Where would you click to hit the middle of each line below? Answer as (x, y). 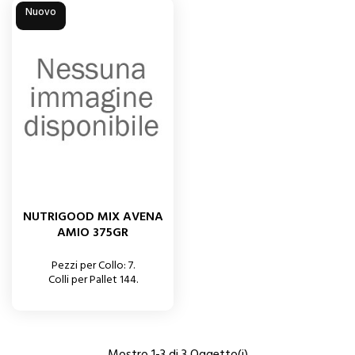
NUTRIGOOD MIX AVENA (93, 217)
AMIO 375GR (93, 233)
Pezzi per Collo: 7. (93, 266)
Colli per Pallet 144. (93, 280)
